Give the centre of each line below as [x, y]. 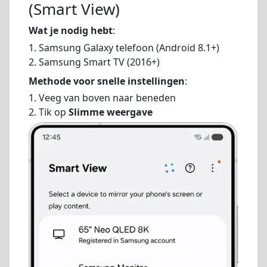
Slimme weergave [111, 112]
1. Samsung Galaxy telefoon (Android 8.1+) [124, 47]
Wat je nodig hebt [71, 30]
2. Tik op [49, 112]
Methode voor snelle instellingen [107, 81]
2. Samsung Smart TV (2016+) [94, 62]
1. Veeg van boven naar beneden [102, 98]
